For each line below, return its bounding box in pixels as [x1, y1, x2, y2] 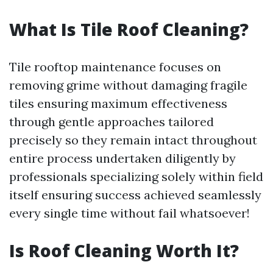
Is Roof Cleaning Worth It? [9, 239, 239, 262]
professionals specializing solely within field [9, 169, 263, 184]
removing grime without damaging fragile [9, 77, 247, 93]
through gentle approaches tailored [9, 114, 214, 129]
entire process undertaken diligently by [9, 151, 236, 166]
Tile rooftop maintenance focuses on [9, 59, 221, 74]
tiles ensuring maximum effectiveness [9, 96, 227, 111]
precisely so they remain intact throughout [9, 132, 257, 147]
